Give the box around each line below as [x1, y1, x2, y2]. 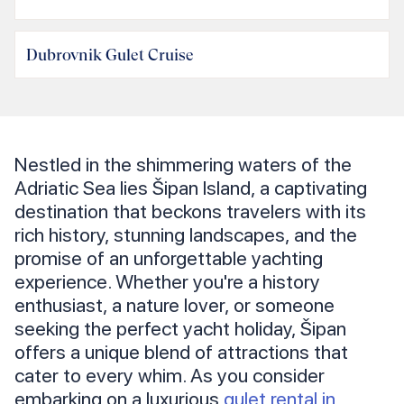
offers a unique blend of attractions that [14, 340, 348, 364]
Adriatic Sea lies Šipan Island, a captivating [14, 176, 367, 200]
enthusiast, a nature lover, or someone [14, 293, 335, 317]
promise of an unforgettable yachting [14, 246, 323, 271]
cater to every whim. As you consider [14, 363, 325, 388]
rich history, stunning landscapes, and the [14, 223, 357, 247]
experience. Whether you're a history [14, 270, 320, 294]
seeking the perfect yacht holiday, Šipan [14, 317, 346, 341]
